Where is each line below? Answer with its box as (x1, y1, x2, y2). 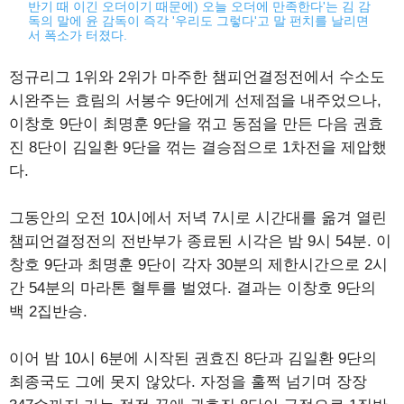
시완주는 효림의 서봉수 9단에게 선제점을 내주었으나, (9, 92, 381, 110)
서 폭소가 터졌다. (28, 28, 128, 43)
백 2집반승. (9, 303, 87, 321)
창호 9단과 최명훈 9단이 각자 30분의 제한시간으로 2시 (9, 256, 388, 274)
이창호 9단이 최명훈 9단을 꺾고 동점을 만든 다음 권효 (9, 115, 383, 133)
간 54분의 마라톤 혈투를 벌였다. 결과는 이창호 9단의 (9, 280, 376, 298)
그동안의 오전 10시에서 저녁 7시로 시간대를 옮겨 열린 (9, 209, 387, 227)
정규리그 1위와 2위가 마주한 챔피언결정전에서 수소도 (9, 69, 385, 87)
